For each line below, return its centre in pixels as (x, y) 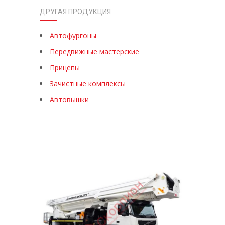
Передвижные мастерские (94, 51)
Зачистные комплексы (88, 84)
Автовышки (69, 100)
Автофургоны (73, 35)
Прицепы (65, 68)
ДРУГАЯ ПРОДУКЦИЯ (75, 12)
